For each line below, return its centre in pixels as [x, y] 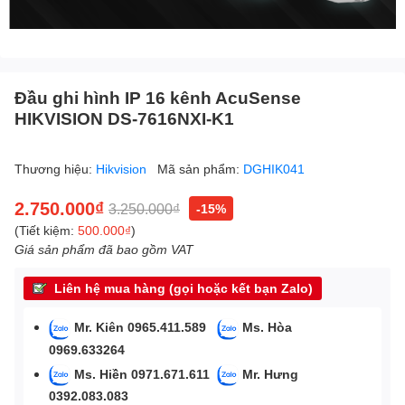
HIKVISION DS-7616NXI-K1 [124, 118]
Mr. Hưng [270, 373]
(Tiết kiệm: [46, 231]
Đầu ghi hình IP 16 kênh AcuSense [158, 98]
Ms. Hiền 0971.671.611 [144, 373]
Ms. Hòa [267, 327]
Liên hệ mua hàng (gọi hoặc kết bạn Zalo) [184, 288]
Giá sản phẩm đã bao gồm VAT [104, 250]
